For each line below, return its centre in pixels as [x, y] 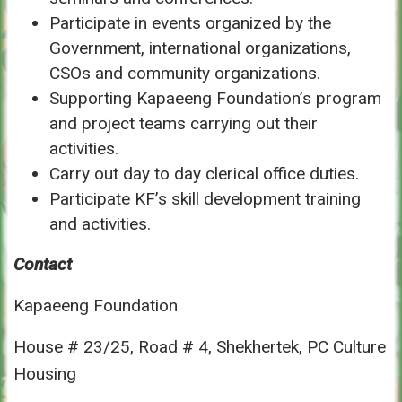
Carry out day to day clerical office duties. [204, 173]
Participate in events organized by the [190, 22]
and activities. [100, 223]
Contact [43, 264]
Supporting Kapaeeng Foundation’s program [215, 98]
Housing [45, 373]
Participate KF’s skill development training [205, 198]
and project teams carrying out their [184, 123]
